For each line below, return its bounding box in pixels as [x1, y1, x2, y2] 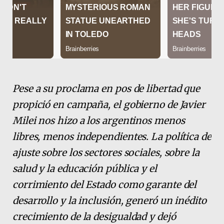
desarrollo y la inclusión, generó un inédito [12, 194, 206, 206]
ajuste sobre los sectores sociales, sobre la [12, 146, 199, 158]
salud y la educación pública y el [12, 162, 157, 174]
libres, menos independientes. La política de [12, 130, 211, 142]
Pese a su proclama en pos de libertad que [12, 82, 200, 94]
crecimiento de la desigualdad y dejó [12, 210, 176, 222]
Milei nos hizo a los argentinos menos [12, 114, 185, 126]
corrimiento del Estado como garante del [12, 178, 197, 190]
